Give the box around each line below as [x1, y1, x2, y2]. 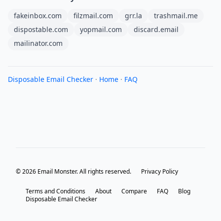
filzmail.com [74, 11, 113, 20]
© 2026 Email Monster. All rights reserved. [16, 167, 131, 176]
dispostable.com [14, 25, 68, 34]
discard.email [134, 25, 179, 34]
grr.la [125, 11, 142, 20]
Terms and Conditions [26, 187, 85, 195]
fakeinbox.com [14, 11, 62, 20]
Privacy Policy [141, 167, 178, 176]
